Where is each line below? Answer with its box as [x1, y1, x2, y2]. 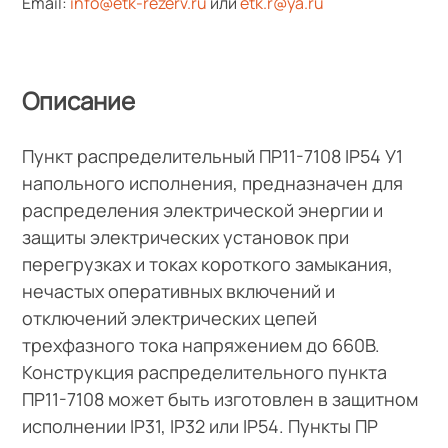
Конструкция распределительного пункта [22, 359, 388, 384]
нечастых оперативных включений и [22, 278, 336, 303]
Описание [22, 83, 136, 117]
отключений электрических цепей [22, 305, 318, 330]
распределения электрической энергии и [22, 197, 384, 222]
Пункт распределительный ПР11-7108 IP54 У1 [22, 143, 404, 168]
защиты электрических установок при [22, 224, 350, 249]
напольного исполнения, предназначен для [22, 170, 404, 195]
